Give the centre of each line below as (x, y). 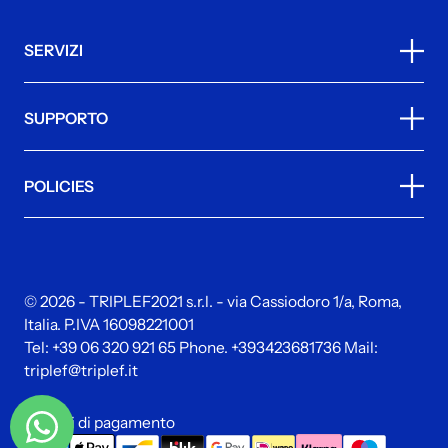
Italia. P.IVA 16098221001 (108, 325)
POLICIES (58, 186)
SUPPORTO (65, 118)
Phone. (203, 348)
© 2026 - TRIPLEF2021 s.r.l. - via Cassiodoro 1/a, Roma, (212, 302)
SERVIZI (53, 51)
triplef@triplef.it (80, 371)
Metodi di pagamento (99, 422)
